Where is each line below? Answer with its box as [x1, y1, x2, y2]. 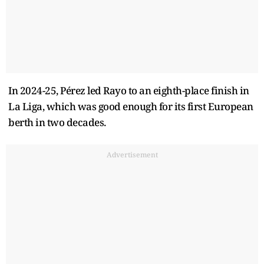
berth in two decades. [8, 115, 106, 129]
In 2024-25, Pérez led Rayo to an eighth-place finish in [8, 83, 249, 97]
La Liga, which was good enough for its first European [8, 99, 253, 113]
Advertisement [106, 149, 158, 160]
